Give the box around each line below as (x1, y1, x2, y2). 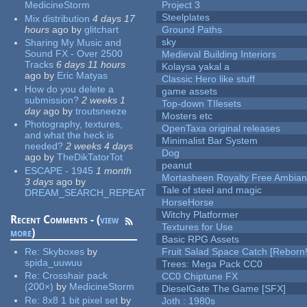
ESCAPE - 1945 (25, 164, 94, 176)
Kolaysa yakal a (162, 61, 230, 73)
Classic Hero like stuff (162, 73, 256, 85)
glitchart (84, 23, 119, 35)
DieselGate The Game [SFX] (162, 283, 286, 295)
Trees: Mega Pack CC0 (162, 258, 263, 270)
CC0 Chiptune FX (162, 271, 238, 282)
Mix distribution (25, 12, 90, 24)
